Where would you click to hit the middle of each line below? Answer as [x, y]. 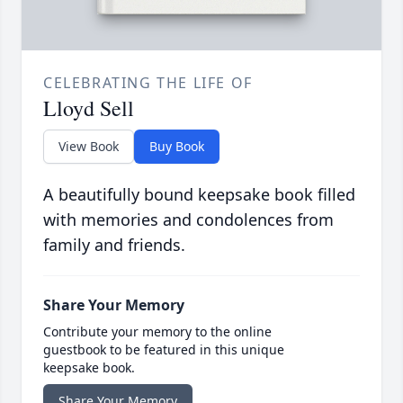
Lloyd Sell [89, 108]
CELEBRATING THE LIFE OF [148, 83]
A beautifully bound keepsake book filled [199, 195]
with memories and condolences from [188, 220]
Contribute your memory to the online [157, 332]
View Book [89, 147]
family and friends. [114, 245]
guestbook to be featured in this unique [164, 350]
